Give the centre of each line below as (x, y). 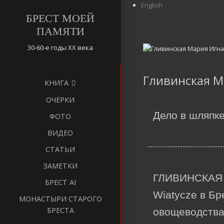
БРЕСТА (60, 210)
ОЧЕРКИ (60, 100)
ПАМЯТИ (60, 31)
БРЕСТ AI (60, 182)
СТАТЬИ (60, 149)
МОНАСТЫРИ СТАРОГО (60, 199)
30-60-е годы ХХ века (60, 48)
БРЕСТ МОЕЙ (60, 18)
